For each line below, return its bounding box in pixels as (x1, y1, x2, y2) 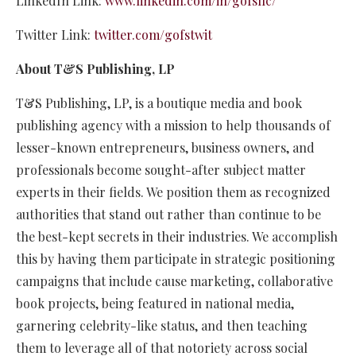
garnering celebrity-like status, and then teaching (16, 317, 308, 335)
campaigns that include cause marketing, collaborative (16, 273, 333, 290)
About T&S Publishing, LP (16, 60, 175, 78)
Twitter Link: (16, 26, 94, 44)
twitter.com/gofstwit (94, 26, 212, 44)
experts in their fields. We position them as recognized (16, 184, 331, 201)
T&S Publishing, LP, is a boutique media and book (16, 95, 302, 112)
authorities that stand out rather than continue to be (16, 206, 321, 223)
